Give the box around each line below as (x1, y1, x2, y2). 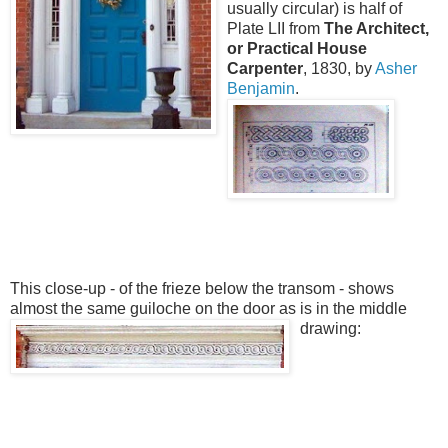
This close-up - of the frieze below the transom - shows (10, 279, 394, 297)
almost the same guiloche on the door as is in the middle (10, 299, 407, 317)
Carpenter (227, 59, 303, 77)
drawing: (300, 319, 361, 337)
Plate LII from (227, 19, 324, 37)
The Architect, (324, 19, 429, 37)
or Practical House (227, 39, 367, 57)
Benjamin (227, 79, 295, 97)
